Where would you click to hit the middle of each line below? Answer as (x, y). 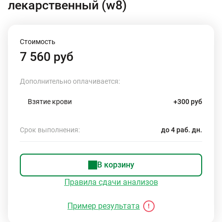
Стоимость (38, 42)
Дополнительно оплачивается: (70, 81)
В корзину (115, 165)
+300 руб (188, 102)
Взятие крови (50, 102)
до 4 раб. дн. (182, 130)
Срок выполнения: (50, 130)
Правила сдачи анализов (111, 182)
